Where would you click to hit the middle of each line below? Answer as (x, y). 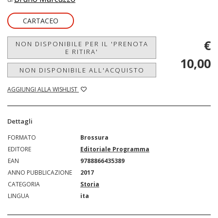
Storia (90, 184)
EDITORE (19, 149)
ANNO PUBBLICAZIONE (40, 173)
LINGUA (18, 196)
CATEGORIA (24, 184)
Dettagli (20, 121)
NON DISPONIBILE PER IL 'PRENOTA (82, 44)
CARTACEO (41, 21)
